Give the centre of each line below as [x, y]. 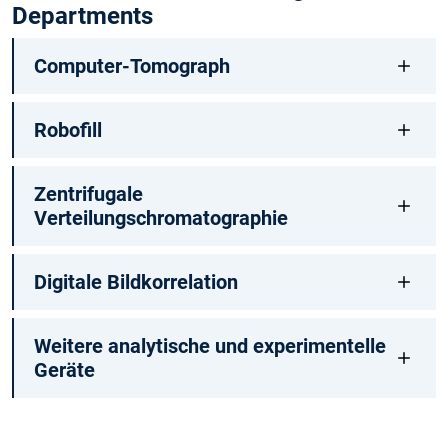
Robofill [67, 130]
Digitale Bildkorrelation [135, 282]
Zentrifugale [88, 194]
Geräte [64, 370]
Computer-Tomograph [131, 66]
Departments [82, 16]
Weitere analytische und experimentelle [209, 346]
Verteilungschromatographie [160, 218]
